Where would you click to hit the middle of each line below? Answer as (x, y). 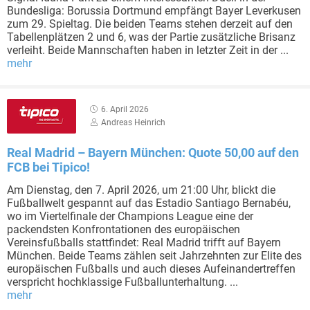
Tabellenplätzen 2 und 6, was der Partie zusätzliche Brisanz (151, 37)
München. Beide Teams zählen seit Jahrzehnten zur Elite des (154, 256)
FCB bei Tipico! (48, 167)
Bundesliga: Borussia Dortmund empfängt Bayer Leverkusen (154, 11)
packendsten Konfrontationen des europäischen (124, 229)
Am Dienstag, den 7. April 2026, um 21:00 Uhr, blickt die (141, 190)
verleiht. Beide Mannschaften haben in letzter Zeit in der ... (148, 50)
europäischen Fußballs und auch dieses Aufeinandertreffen (151, 269)
